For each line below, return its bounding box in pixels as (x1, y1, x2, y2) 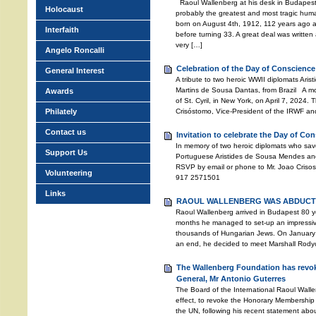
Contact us (45, 128, 86, 136)
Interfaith (45, 25, 79, 34)
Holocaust (45, 5, 83, 13)
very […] (176, 41, 202, 49)
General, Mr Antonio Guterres (176, 274, 286, 283)
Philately (45, 107, 77, 116)
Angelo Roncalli (45, 46, 104, 54)
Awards (45, 87, 73, 95)
